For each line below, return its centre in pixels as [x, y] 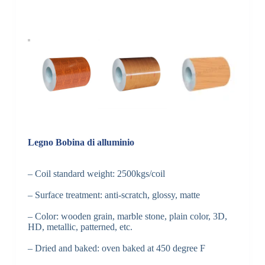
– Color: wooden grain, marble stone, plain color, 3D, [127, 216]
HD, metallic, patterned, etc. [80, 227]
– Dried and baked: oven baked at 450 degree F [116, 248]
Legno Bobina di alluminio [81, 143]
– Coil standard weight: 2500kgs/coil [96, 174]
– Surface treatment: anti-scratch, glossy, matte [114, 195]
